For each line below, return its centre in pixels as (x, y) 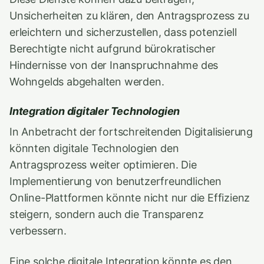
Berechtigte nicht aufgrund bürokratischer (113, 49)
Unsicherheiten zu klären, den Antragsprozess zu (129, 16)
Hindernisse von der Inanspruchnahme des (114, 65)
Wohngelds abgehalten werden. (87, 82)
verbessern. (38, 231)
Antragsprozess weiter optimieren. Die (103, 165)
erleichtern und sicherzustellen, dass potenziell (123, 32)
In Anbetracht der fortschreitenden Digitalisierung (131, 132)
